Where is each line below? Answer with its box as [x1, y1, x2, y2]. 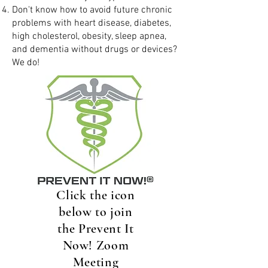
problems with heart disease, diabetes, [12, 17, 171, 29]
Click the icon [56, 187, 135, 203]
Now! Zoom [62, 237, 129, 253]
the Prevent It [57, 221, 134, 236]
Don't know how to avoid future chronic [12, 4, 172, 16]
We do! [12, 57, 39, 69]
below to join [59, 204, 133, 220]
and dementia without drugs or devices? [12, 44, 177, 56]
